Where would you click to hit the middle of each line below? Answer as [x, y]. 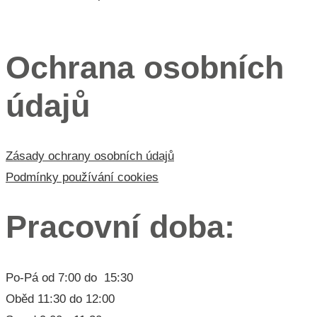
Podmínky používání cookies [82, 177]
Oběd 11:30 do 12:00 [60, 299]
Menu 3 [23, 17]
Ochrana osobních [145, 67]
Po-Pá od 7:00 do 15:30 [69, 277]
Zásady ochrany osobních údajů [90, 156]
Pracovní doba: [120, 227]
